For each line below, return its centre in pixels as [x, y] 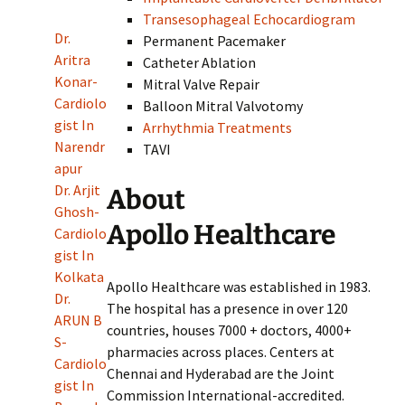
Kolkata [79, 277]
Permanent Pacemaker [215, 41]
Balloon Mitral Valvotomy [223, 106]
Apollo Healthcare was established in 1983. [239, 287]
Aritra [72, 60]
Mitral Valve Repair [202, 84]
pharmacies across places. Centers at [221, 352]
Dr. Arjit [77, 190]
